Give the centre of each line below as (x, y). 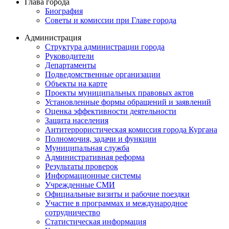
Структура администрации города (105, 47)
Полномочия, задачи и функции (101, 139)
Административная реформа (95, 157)
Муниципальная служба (87, 148)
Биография (64, 11)
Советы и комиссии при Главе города (111, 20)
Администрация (53, 37)
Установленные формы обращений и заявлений (128, 102)
